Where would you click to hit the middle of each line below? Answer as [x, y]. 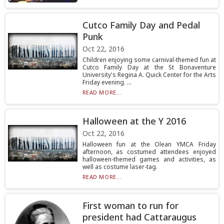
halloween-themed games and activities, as [149, 159]
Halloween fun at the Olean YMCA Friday [149, 144]
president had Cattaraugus [139, 217]
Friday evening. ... [107, 82]
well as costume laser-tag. [120, 167]
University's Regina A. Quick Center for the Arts [149, 75]
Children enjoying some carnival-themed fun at [149, 60]
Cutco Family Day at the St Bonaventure [149, 67]
